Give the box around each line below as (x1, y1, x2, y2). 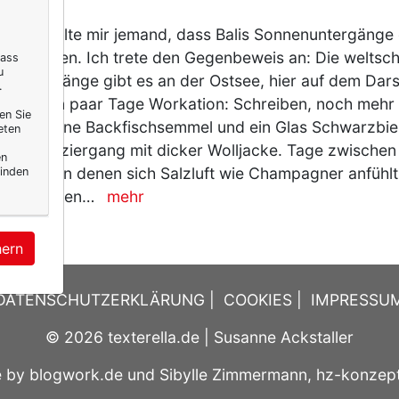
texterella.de (108, 328, 199, 347)
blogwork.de (29, 365, 123, 385)
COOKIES (224, 290, 292, 310)
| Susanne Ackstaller (199, 328, 354, 347)
